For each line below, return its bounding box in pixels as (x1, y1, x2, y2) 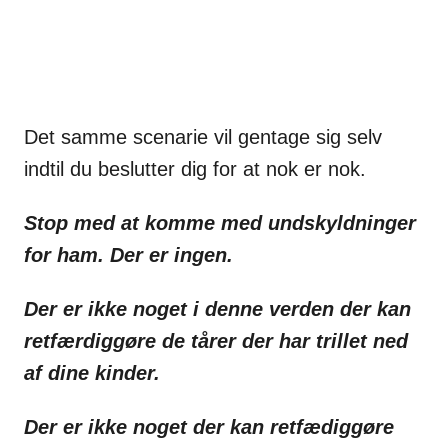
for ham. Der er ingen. (24, 244, 233, 267)
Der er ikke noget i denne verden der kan (24, 298, 411, 321)
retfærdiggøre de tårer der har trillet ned (24, 330, 408, 353)
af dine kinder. (24, 362, 160, 385)
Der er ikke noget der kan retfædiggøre (24, 416, 394, 439)
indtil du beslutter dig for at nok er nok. (24, 158, 366, 181)
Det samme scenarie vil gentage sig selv (24, 126, 382, 149)
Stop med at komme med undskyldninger (24, 212, 416, 235)
